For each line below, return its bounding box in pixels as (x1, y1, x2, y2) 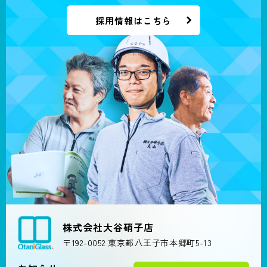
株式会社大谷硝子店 (63, 219, 154, 234)
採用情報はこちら (95, 14, 172, 27)
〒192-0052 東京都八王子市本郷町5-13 (63, 236, 212, 249)
